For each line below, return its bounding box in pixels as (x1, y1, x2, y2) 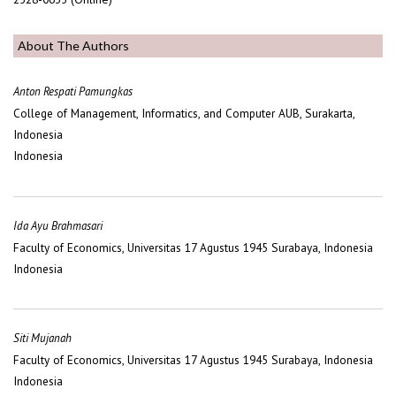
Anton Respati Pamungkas (13, 84, 133, 100)
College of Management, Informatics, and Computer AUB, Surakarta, (13, 105, 354, 122)
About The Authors (18, 37, 129, 53)
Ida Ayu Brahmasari (13, 217, 103, 233)
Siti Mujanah (13, 330, 72, 346)
